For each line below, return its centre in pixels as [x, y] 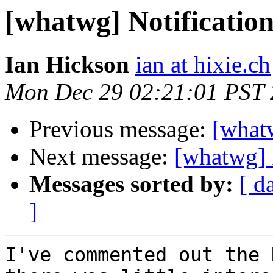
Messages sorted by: [131, 184]
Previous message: [121, 129]
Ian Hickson [67, 65]
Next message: [102, 157]
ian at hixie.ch [203, 65]
